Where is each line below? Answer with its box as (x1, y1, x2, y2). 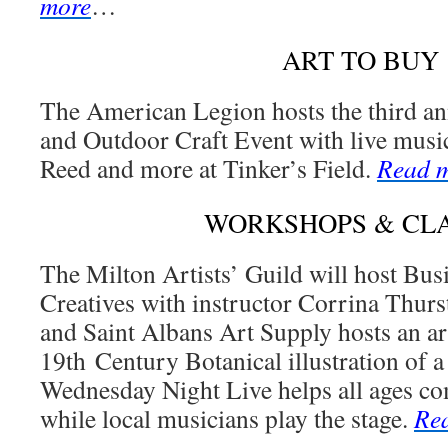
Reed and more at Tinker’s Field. (40, 151, 377, 185)
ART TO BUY (281, 42, 439, 78)
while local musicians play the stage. (40, 401, 414, 435)
